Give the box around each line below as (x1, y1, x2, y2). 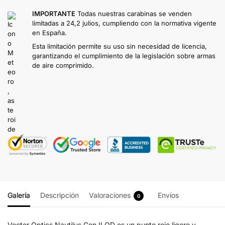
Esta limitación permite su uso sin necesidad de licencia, (32, 42, 207, 50)
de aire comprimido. (32, 61, 94, 69)
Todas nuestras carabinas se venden (77, 9, 192, 18)
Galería (8, 190, 30, 199)
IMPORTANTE (32, 9, 75, 18)
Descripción (40, 190, 79, 199)
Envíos (158, 190, 179, 199)
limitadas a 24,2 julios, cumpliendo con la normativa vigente (32, 19, 216, 27)
